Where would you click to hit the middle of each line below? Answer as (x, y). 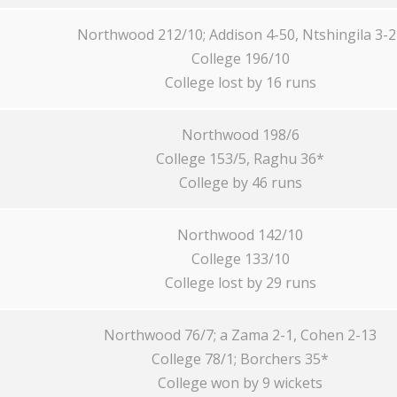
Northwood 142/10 (240, 235)
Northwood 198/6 (240, 135)
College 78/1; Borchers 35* (240, 359)
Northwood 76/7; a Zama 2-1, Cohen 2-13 (240, 335)
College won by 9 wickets (240, 383)
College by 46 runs (240, 183)
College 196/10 (240, 58)
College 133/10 (240, 259)
